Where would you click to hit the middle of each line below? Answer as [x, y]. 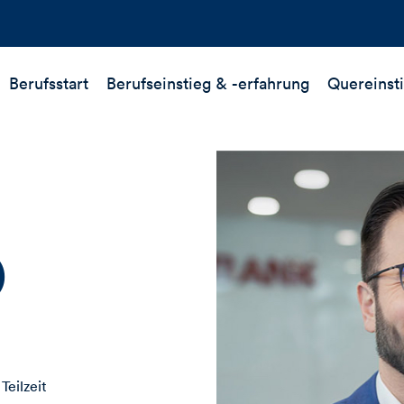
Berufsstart [49, 83]
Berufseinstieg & [169, 83]
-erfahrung [271, 83]
